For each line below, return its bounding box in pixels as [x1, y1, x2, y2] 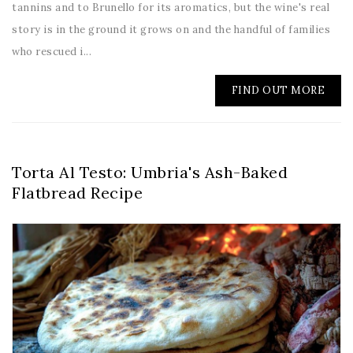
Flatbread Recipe [12, 183, 143, 203]
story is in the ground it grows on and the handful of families [12, 23, 330, 37]
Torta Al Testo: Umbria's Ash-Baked [12, 162, 288, 183]
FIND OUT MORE [231, 84, 325, 98]
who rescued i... [12, 45, 91, 59]
